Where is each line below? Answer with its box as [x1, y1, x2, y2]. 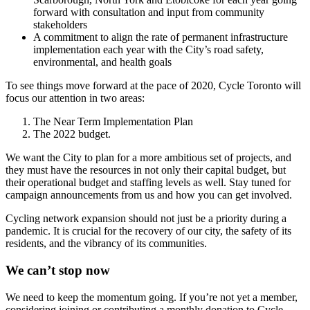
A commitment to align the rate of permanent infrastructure [33, 31, 288, 44]
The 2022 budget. [33, 128, 113, 140]
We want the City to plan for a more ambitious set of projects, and [6, 152, 291, 164]
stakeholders [33, 19, 87, 31]
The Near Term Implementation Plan [33, 116, 196, 128]
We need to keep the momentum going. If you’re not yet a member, [6, 291, 298, 303]
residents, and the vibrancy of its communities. [6, 237, 207, 250]
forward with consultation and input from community [33, 6, 264, 19]
